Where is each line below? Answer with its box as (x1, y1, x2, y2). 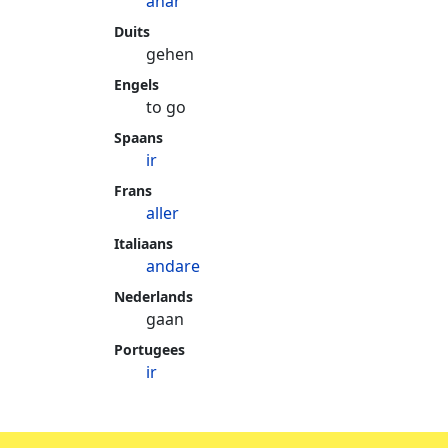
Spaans (114, 128, 163, 147)
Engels (114, 75, 159, 94)
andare (146, 255, 200, 277)
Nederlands (114, 287, 193, 306)
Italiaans (114, 234, 173, 253)
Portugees (114, 340, 185, 359)
